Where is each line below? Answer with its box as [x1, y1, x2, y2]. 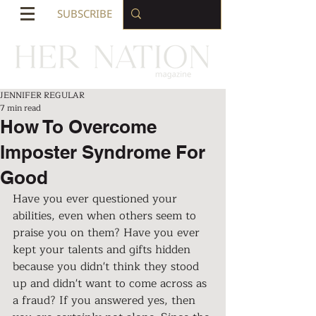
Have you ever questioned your [13, 190, 181, 208]
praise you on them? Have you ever [13, 224, 203, 242]
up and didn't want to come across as [13, 274, 210, 293]
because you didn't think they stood [13, 257, 202, 276]
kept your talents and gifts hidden [13, 241, 194, 259]
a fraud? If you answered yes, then [13, 291, 199, 310]
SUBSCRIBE [56, 6, 112, 20]
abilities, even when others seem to [13, 207, 200, 225]
